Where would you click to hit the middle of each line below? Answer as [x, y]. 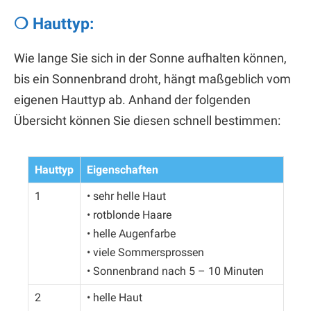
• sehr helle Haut [126, 196]
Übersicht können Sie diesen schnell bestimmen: [147, 121]
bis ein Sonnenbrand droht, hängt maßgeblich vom [152, 79]
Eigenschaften [122, 170]
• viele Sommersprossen [145, 253]
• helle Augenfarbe [131, 234]
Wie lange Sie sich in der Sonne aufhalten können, [150, 58]
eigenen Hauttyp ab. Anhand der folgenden [132, 100]
